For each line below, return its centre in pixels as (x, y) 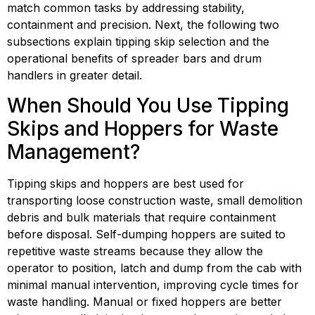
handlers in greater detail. (75, 76)
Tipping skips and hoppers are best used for (126, 183)
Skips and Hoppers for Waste (143, 128)
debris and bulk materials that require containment (141, 217)
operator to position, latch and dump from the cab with (154, 268)
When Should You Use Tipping (148, 105)
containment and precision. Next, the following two (143, 25)
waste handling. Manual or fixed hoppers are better (144, 301)
